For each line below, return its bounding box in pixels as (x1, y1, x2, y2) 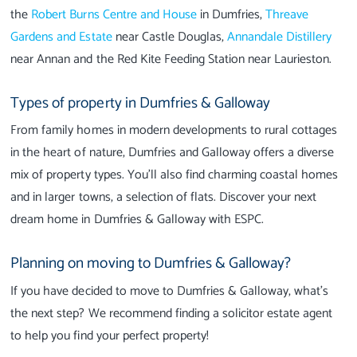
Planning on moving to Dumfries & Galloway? (10, 251, 292, 277)
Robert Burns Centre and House (31, 3, 197, 25)
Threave (265, 3, 309, 25)
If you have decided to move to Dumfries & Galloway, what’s (10, 280, 329, 302)
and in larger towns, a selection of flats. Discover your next (10, 186, 317, 209)
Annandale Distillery (227, 25, 332, 48)
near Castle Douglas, (112, 25, 228, 48)
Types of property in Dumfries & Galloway (10, 90, 271, 116)
